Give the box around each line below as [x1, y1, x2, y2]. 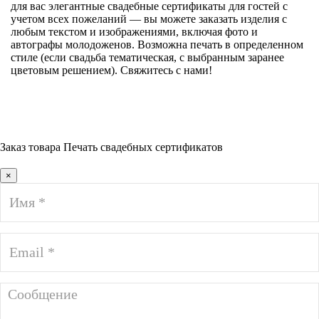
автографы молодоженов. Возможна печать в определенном [11, 38, 303, 51]
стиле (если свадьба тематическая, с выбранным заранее [11, 51, 284, 63]
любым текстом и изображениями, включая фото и [11, 25, 258, 38]
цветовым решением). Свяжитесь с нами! [11, 63, 212, 76]
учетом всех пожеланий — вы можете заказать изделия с [11, 12, 287, 25]
